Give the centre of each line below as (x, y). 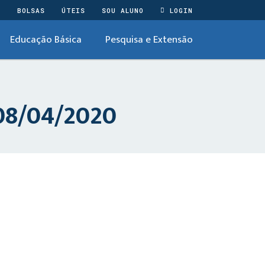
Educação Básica (46, 40)
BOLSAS (31, 10)
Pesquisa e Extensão (149, 40)
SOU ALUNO (123, 10)
